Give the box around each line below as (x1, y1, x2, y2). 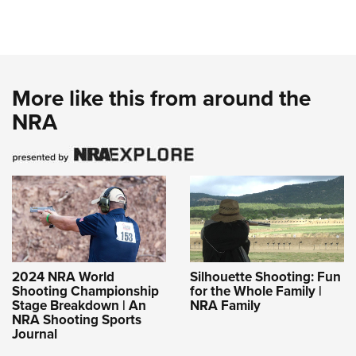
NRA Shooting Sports (12, 309, 141, 330)
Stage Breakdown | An (12, 295, 146, 315)
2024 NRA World (12, 266, 114, 287)
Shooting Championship (12, 281, 159, 301)
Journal (12, 323, 57, 344)
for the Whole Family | (190, 281, 322, 301)
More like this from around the (12, 82, 311, 115)
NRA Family (190, 295, 261, 315)
